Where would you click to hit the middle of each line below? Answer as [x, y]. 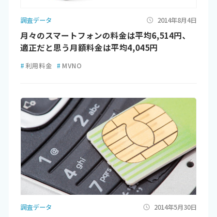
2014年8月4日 [177, 20]
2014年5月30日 [176, 207]
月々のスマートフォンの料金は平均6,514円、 [105, 36]
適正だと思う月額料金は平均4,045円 [89, 48]
